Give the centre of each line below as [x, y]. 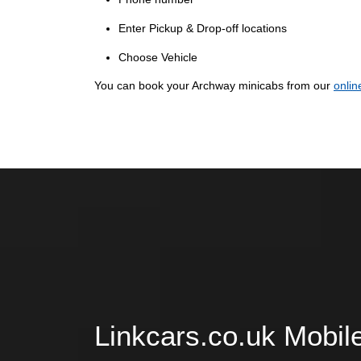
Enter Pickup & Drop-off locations [203, 28]
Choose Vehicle [158, 57]
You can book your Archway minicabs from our [214, 85]
